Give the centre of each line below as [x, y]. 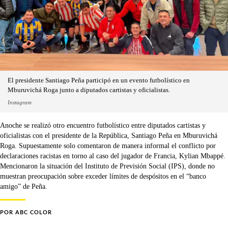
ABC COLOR [34, 212]
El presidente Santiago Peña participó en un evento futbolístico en [99, 80]
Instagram [20, 102]
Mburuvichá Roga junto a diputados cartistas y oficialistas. [89, 90]
